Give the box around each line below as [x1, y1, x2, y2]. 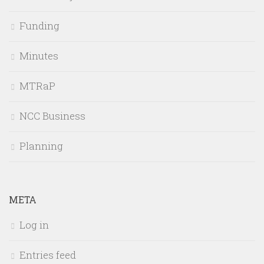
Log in [19, 218, 49, 232]
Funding [19, 19, 60, 33]
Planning [19, 139, 63, 153]
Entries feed [19, 248, 76, 262]
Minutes [19, 49, 58, 63]
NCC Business [19, 109, 85, 123]
